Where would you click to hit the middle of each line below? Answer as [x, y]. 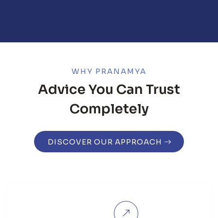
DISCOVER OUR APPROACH [105, 142]
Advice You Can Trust [109, 89]
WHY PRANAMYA [109, 71]
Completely [109, 109]
